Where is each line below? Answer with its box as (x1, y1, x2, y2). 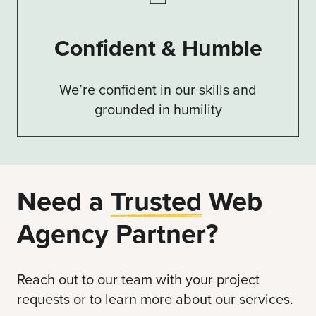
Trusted (111, 181, 202, 220)
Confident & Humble (54, 31, 262, 64)
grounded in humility (94, 99, 222, 119)
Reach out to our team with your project (17, 269, 260, 289)
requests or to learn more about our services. (17, 288, 293, 309)
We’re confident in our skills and (59, 79, 257, 99)
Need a (17, 181, 111, 220)
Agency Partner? (17, 214, 218, 253)
